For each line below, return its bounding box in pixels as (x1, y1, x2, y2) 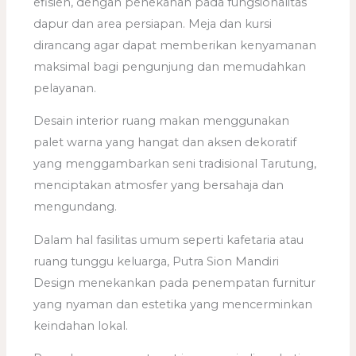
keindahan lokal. (33, 318, 129, 333)
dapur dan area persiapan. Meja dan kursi (33, 16, 273, 31)
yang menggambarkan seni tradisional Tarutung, (33, 157, 317, 172)
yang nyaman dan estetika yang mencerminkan (33, 296, 313, 311)
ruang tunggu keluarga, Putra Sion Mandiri (33, 253, 280, 269)
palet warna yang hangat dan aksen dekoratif (33, 135, 297, 150)
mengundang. (33, 199, 118, 215)
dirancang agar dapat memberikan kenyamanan (33, 37, 317, 52)
